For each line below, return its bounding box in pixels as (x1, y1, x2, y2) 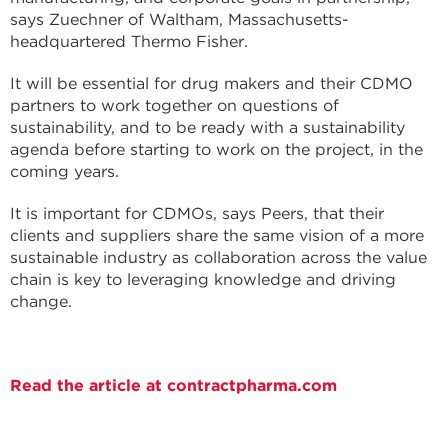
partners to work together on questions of (10, 96, 339, 115)
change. (10, 292, 72, 311)
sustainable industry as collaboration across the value (10, 248, 427, 267)
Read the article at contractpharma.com (10, 376, 337, 395)
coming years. (10, 162, 119, 181)
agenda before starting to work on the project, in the (10, 140, 423, 159)
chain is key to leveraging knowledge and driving (10, 270, 396, 289)
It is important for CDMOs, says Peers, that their (10, 204, 384, 223)
